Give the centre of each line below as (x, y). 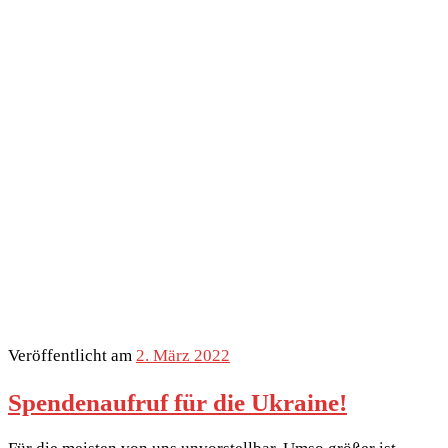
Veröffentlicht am (72, 356)
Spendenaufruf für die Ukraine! (177, 402)
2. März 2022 (183, 356)
